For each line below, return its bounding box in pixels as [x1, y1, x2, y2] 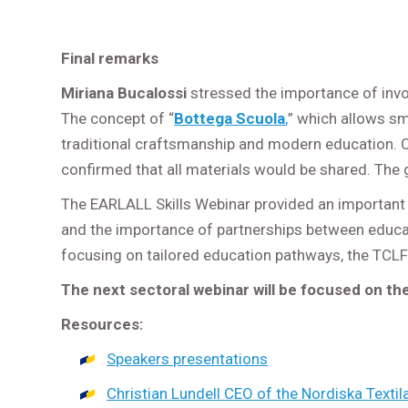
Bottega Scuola [174, 109, 286, 128]
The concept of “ [61, 109, 175, 128]
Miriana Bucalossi [61, 84, 188, 103]
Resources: [61, 315, 144, 334]
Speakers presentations [107, 350, 269, 369]
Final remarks [61, 49, 159, 68]
